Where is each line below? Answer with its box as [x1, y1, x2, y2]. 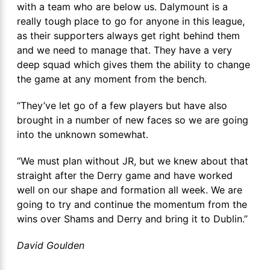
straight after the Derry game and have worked [17, 169, 233, 181]
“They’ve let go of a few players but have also [17, 99, 227, 111]
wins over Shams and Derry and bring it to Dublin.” [17, 212, 251, 225]
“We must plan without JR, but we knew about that [17, 154, 248, 167]
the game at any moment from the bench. [17, 72, 207, 85]
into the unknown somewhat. [17, 128, 151, 140]
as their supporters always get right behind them [17, 29, 240, 42]
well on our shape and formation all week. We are [17, 183, 242, 196]
